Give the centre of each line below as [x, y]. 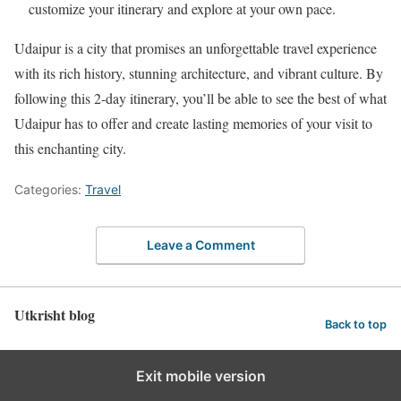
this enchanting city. [70, 148]
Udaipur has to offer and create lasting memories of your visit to [193, 123]
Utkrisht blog [55, 315]
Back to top [356, 325]
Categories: [50, 189]
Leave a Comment [200, 245]
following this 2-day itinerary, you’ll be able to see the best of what [200, 98]
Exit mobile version [200, 376]
